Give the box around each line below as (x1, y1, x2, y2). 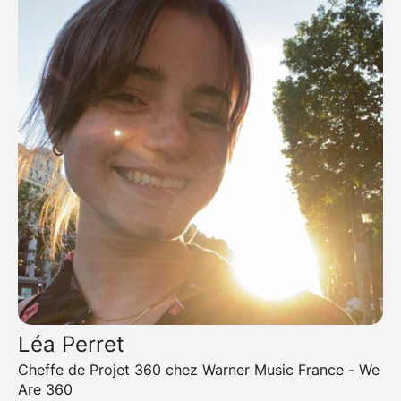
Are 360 (18, 380, 73, 399)
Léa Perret (18, 331, 124, 358)
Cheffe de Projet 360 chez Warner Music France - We (18, 361, 380, 380)
